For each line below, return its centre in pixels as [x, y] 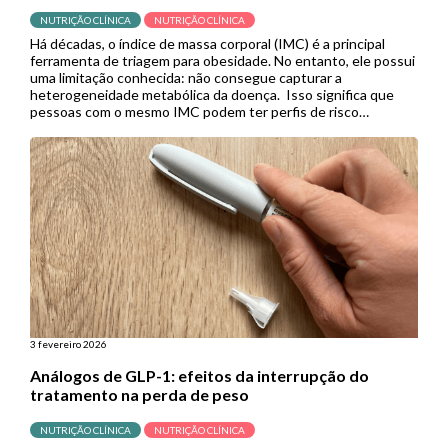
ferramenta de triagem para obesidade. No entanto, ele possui [222, 60]
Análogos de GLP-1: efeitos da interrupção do [199, 375]
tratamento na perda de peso [139, 394]
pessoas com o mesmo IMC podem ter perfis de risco [194, 111]
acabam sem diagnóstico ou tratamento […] [163, 145]
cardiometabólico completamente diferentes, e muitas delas [216, 128]
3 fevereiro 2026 [68, 343]
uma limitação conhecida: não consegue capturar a [186, 77]
